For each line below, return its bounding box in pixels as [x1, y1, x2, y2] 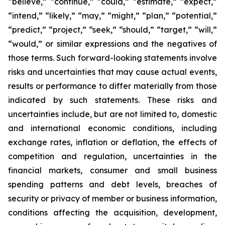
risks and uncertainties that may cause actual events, [8, 67, 217, 77]
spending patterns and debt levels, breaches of [8, 179, 217, 189]
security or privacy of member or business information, [8, 193, 217, 203]
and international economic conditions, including [8, 123, 217, 133]
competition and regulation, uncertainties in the [8, 151, 217, 161]
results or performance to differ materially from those [8, 81, 217, 91]
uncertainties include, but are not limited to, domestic [8, 109, 217, 119]
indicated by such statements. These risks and [8, 95, 217, 105]
